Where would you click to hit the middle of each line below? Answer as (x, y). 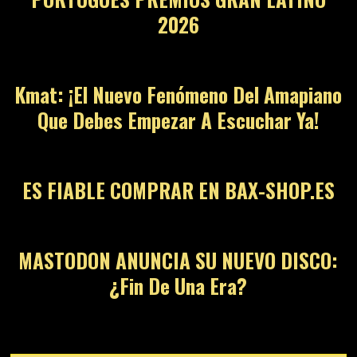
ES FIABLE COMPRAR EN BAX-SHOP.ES (178, 190)
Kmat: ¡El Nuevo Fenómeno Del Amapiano (178, 94)
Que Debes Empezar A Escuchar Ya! (178, 120)
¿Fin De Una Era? (178, 285)
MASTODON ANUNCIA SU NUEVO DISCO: (178, 260)
